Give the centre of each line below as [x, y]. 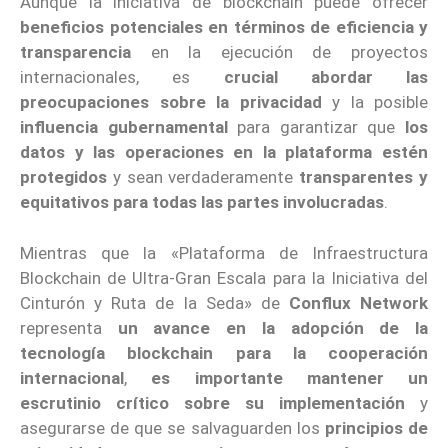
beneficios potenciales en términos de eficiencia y [224, 27]
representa [69, 327]
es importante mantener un [289, 377]
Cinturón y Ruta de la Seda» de [150, 302]
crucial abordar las [325, 77]
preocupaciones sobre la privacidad [171, 102]
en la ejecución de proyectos [279, 52]
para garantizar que [316, 127]
